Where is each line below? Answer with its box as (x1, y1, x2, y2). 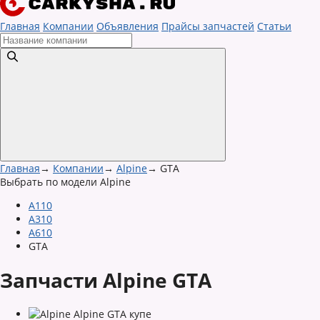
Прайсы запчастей (161, 19, 254, 33)
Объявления (96, 19, 159, 33)
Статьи (257, 19, 291, 33)
